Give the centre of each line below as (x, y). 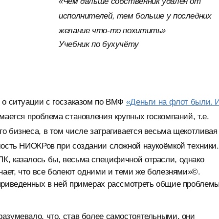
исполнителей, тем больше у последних (135, 16)
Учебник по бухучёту (99, 44)
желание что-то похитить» (112, 31)
